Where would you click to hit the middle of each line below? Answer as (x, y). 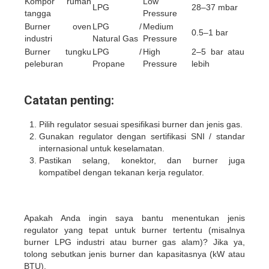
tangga (38, 13)
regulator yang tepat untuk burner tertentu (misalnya (134, 230)
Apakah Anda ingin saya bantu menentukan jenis (134, 218)
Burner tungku (58, 51)
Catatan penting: (69, 100)
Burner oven (58, 26)
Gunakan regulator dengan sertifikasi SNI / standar (142, 136)
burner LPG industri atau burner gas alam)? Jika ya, (134, 242)
